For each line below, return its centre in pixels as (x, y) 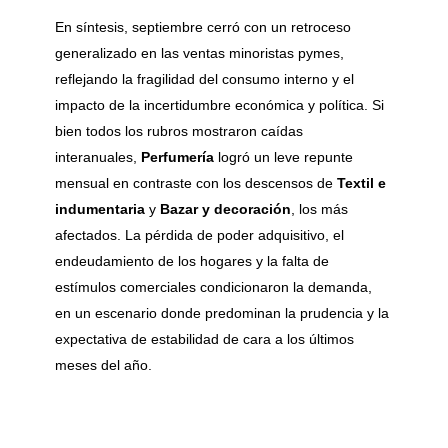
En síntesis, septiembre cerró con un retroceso (203, 26)
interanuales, (98, 156)
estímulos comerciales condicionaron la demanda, (213, 286)
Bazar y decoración (225, 208)
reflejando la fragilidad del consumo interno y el (204, 78)
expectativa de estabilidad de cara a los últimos (204, 338)
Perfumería (177, 156)
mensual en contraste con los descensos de (196, 182)
